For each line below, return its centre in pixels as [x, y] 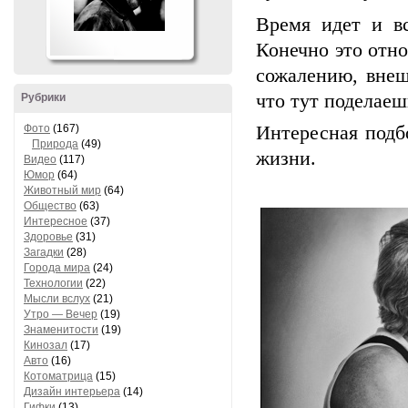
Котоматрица [58, 376]
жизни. [289, 158]
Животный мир [62, 190]
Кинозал [46, 345]
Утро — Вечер [61, 314]
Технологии [53, 283]
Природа [55, 144]
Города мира [57, 268]
